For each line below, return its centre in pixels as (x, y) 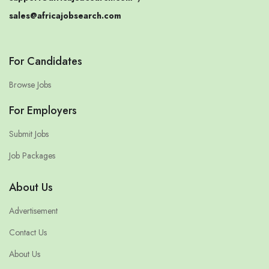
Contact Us (28, 233)
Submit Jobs (29, 134)
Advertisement (33, 211)
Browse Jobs (30, 85)
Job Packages (32, 156)
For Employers (43, 111)
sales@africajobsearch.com (65, 16)
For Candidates (46, 62)
